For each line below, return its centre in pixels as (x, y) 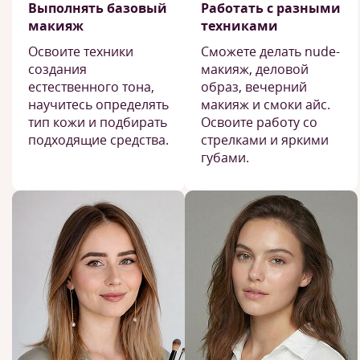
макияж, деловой (255, 69)
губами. (225, 157)
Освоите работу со (259, 122)
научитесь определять (98, 104)
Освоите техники (81, 51)
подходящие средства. (98, 140)
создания (57, 69)
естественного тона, (91, 87)
